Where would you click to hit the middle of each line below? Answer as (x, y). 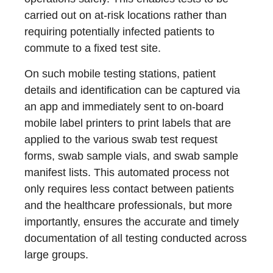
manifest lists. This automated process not (127, 173)
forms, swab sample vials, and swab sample (131, 156)
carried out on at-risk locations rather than (126, 16)
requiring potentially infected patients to (119, 32)
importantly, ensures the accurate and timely (132, 222)
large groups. (56, 255)
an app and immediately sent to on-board (124, 107)
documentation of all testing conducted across (136, 239)
